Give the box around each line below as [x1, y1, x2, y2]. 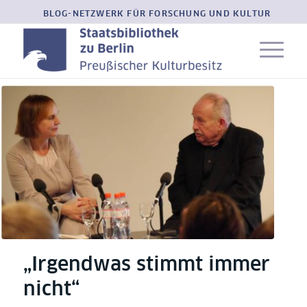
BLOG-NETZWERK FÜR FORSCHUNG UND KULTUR [42, 10, 271, 19]
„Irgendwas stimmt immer [23, 255, 270, 275]
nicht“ [23, 280, 79, 299]
